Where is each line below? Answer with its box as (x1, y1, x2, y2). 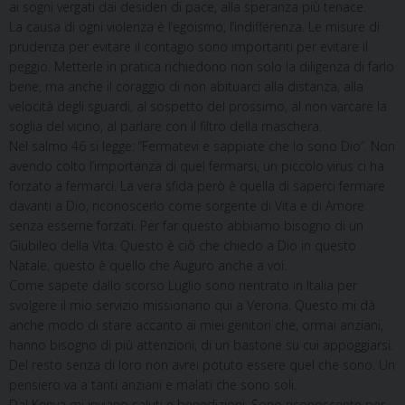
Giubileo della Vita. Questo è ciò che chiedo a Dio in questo (9, 237, 356, 255)
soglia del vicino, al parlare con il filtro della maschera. (9, 118, 322, 136)
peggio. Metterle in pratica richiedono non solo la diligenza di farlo (9, 58, 394, 76)
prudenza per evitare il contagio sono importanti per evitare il (9, 38, 368, 56)
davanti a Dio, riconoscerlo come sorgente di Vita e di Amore (9, 197, 364, 215)
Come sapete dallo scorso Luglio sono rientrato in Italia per (9, 277, 357, 295)
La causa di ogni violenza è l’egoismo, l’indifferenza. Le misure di (9, 18, 380, 36)
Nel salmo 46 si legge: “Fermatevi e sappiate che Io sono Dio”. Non (9, 137, 395, 155)
